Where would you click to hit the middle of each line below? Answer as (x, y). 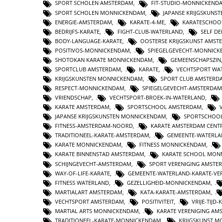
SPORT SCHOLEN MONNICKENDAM (100, 12)
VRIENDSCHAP (73, 98)
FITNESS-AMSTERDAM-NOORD (94, 126)
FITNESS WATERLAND (82, 182)
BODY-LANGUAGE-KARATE (89, 41)
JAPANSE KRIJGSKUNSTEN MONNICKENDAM (111, 116)
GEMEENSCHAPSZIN (196, 59)
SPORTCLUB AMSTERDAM (88, 69)
